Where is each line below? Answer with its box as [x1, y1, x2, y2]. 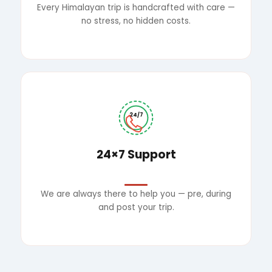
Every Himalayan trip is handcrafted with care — [37, 1, 235, 13]
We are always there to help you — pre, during [41, 188, 231, 200]
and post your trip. [98, 201, 174, 213]
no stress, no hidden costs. [81, 15, 191, 27]
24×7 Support [96, 146, 176, 163]
